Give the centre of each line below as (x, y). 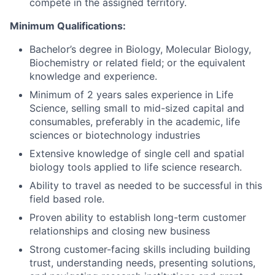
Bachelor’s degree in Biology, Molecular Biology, (140, 49)
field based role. (67, 199)
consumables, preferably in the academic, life (135, 121)
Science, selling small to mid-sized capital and (137, 108)
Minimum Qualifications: (68, 25)
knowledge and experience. (93, 76)
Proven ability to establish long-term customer (138, 217)
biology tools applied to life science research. (136, 167)
